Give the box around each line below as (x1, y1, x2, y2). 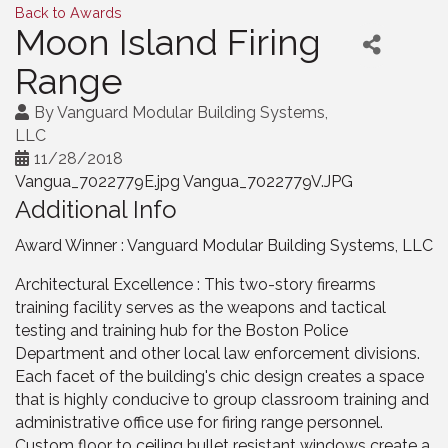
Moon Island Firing (15, 20, 321, 63)
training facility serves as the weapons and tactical (15, 297, 386, 317)
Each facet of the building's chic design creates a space (15, 366, 424, 386)
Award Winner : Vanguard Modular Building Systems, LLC (15, 235, 433, 255)
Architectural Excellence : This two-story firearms (15, 274, 376, 294)
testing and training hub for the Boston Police (15, 320, 348, 340)
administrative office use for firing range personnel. (15, 412, 383, 432)
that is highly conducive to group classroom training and (15, 389, 429, 409)
